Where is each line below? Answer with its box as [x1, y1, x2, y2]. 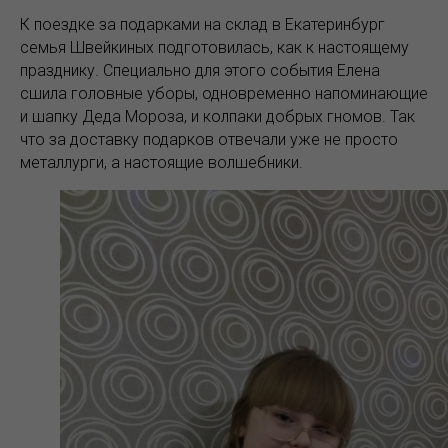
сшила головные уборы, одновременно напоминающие [20, 84, 428, 103]
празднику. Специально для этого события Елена [20, 61, 380, 80]
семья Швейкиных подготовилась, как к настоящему [20, 38, 409, 57]
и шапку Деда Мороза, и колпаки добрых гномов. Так [20, 107, 415, 126]
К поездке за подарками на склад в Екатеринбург [20, 15, 385, 34]
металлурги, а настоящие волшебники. [20, 153, 303, 172]
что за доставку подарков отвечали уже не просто [20, 130, 398, 149]
